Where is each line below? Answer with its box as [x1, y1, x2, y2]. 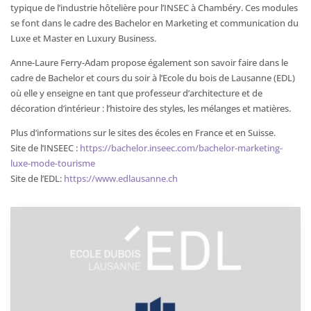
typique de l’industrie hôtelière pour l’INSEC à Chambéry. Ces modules [10, 1, 298, 14]
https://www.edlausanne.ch [64, 172, 178, 185]
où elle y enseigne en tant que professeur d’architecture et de [10, 87, 262, 99]
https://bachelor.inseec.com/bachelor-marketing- [80, 142, 283, 154]
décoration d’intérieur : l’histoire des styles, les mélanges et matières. [10, 102, 291, 115]
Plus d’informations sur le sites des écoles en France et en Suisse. [10, 126, 276, 139]
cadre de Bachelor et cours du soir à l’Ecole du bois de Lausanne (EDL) [10, 72, 295, 84]
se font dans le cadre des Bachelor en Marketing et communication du [10, 17, 299, 29]
